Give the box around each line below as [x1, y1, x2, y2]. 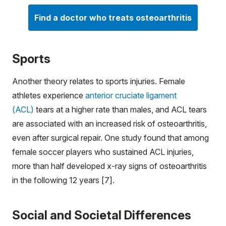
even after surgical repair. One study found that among [12, 132, 209, 143]
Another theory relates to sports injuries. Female [12, 76, 185, 86]
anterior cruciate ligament [85, 90, 177, 100]
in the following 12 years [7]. [12, 175, 117, 185]
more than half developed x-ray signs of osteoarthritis [12, 160, 207, 171]
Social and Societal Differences [12, 207, 191, 222]
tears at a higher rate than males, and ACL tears [34, 104, 207, 115]
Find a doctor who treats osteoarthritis [34, 12, 192, 23]
